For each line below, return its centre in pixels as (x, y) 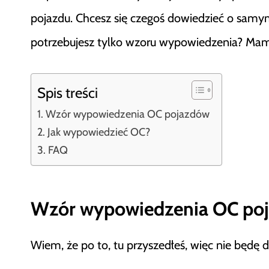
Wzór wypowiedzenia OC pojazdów (127, 114)
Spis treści (68, 92)
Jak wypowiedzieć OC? (98, 132)
